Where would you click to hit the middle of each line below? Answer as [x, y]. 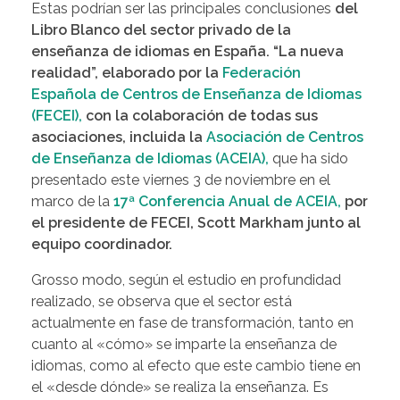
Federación [262, 73]
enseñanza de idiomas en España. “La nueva [187, 52]
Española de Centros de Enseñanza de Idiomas [196, 95]
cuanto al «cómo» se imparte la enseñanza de [184, 345]
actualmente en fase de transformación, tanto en [192, 323]
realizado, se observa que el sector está [162, 302]
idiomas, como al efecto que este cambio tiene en [196, 366]
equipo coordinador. [102, 245]
